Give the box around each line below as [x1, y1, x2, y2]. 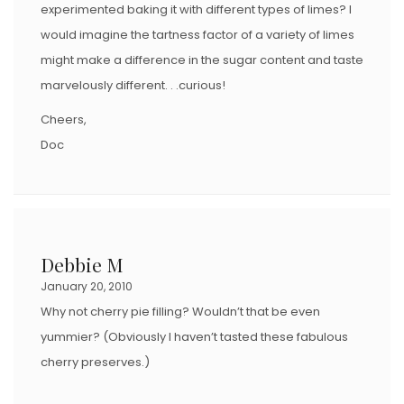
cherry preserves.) [41, 353, 150, 371]
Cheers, [41, 110, 87, 128]
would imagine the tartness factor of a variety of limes [41, 25, 354, 43]
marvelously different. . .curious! [41, 76, 225, 94]
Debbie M [41, 251, 124, 277]
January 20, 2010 [41, 278, 133, 294]
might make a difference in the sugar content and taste [41, 50, 363, 69]
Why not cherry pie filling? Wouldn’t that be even [41, 302, 320, 320]
